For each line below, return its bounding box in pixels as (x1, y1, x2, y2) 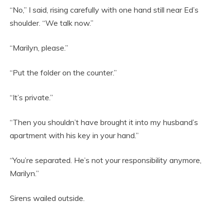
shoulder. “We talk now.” (10, 18, 93, 28)
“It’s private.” (10, 92, 53, 102)
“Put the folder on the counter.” (10, 67, 117, 77)
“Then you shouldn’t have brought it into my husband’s (10, 117, 198, 127)
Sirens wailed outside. (10, 193, 85, 203)
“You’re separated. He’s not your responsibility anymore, (10, 155, 201, 165)
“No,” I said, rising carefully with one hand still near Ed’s (10, 4, 199, 15)
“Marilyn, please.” (10, 42, 68, 53)
